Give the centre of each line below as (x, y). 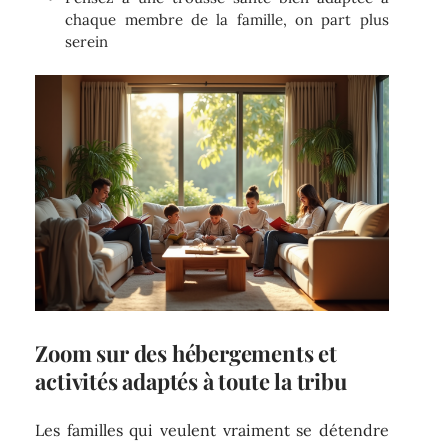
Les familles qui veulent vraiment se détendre (212, 430)
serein (87, 41)
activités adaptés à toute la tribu (191, 380)
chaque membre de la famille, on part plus (227, 19)
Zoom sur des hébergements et (186, 352)
